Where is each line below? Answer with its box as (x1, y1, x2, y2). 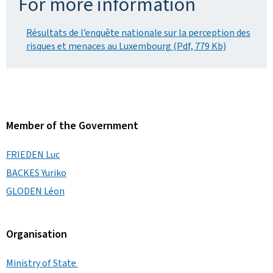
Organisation (6, 227, 67, 241)
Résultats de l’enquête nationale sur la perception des (26, 26, 250, 39)
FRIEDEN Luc (6, 148, 60, 161)
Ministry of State (6, 257, 78, 269)
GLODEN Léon (6, 185, 65, 197)
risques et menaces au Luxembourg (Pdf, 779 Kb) (26, 40, 226, 52)
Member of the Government (6, 118, 138, 133)
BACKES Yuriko (6, 166, 66, 179)
